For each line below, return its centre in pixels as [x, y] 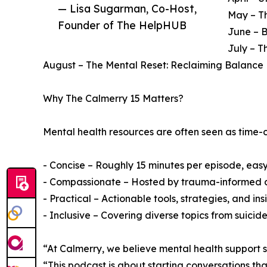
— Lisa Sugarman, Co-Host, [127, 8]
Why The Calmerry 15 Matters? [113, 98]
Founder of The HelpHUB [122, 25]
